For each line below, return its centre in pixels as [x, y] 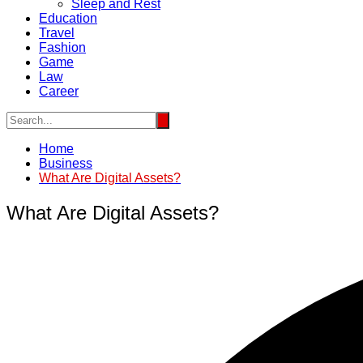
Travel [57, 33]
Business [66, 163]
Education [68, 18]
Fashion [62, 47]
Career [59, 91]
